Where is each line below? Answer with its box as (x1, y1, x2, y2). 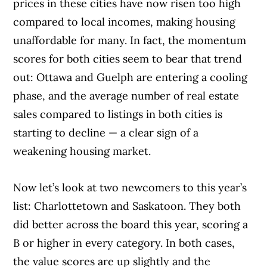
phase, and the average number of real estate (13, 89, 240, 103)
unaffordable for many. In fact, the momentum (13, 33, 247, 48)
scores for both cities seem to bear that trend (13, 52, 243, 66)
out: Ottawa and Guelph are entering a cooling (13, 70, 248, 85)
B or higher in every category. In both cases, (13, 236, 235, 250)
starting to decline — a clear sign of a (13, 126, 199, 140)
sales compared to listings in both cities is (13, 107, 223, 122)
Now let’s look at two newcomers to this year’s (13, 181, 247, 195)
